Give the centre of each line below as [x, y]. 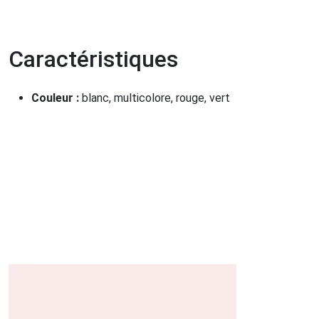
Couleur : [57, 98]
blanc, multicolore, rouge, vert [156, 98]
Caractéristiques [93, 59]
